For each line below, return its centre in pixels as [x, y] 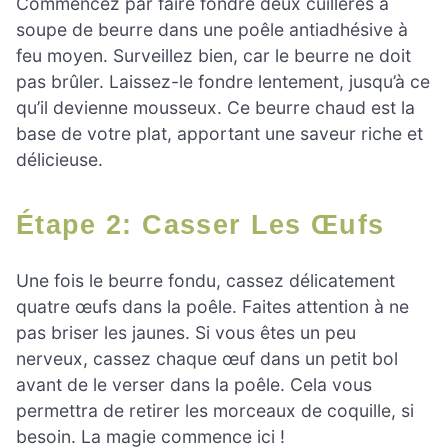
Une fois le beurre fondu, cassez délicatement [205, 281]
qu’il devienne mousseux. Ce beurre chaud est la [215, 107]
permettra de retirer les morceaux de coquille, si [215, 411]
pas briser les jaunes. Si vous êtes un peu [186, 333]
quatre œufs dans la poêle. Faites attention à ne [212, 307]
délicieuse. [59, 159]
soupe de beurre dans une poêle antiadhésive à [212, 29]
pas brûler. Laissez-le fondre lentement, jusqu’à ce [223, 81]
